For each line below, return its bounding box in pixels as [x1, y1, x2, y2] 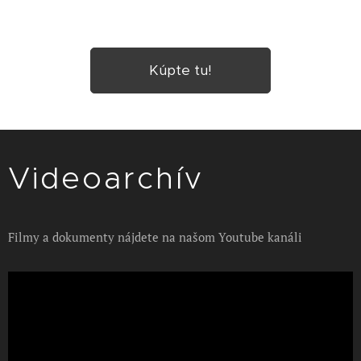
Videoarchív [8, 159, 204, 197]
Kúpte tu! [149, 60, 212, 79]
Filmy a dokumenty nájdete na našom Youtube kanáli [8, 228, 302, 245]
